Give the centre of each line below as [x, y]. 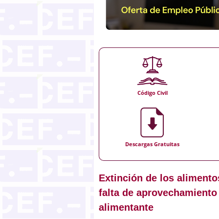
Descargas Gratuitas [153, 144]
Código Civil [152, 93]
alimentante [126, 207]
